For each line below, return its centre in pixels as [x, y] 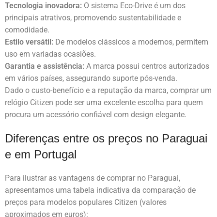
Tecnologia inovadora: [43, 6]
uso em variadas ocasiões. [50, 54]
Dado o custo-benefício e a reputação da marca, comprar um [108, 91]
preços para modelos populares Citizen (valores [86, 202]
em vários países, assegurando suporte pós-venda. [91, 78]
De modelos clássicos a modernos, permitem [131, 42]
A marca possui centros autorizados [147, 66]
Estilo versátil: [29, 42]
